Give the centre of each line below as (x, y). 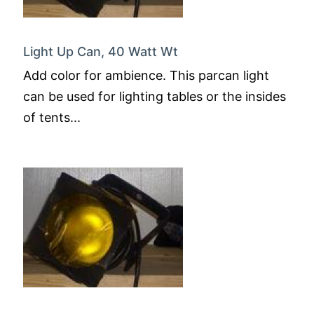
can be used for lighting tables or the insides (155, 96)
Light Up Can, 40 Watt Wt (101, 52)
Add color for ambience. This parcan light (146, 75)
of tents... (52, 117)
